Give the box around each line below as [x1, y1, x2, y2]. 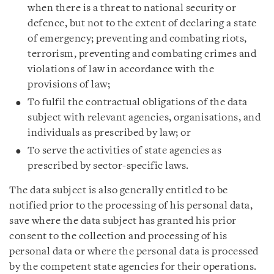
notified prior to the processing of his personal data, [9, 201, 253, 211]
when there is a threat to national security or [28, 3, 236, 13]
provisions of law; [28, 80, 110, 90]
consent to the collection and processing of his [9, 231, 228, 242]
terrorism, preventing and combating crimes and [28, 49, 256, 59]
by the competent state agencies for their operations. [9, 262, 257, 272]
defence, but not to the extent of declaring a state [28, 18, 257, 29]
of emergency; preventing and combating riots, [28, 34, 247, 44]
